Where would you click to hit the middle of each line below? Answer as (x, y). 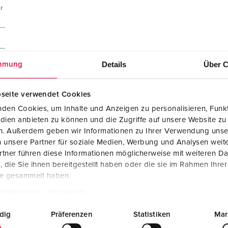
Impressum (67, 192)
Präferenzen (72, 214)
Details (114, 64)
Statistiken (152, 214)
